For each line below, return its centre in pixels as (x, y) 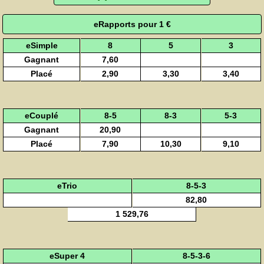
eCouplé (42, 116)
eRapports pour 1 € (132, 24)
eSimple (42, 46)
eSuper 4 (67, 256)
